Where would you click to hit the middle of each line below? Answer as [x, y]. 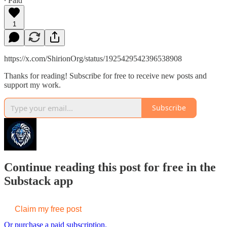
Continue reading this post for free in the [110, 167]
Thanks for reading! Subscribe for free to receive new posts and [105, 75]
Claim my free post [48, 209]
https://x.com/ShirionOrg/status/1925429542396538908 [93, 58]
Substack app [39, 181]
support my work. [32, 85]
